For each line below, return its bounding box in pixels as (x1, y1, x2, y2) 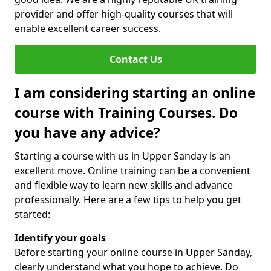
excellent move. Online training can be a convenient (15, 164, 250, 177)
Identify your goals (15, 231, 106, 244)
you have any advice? (15, 123, 160, 142)
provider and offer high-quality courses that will (15, 7, 233, 21)
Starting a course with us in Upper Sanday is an (15, 149, 230, 163)
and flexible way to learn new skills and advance (15, 178, 233, 192)
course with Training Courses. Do (15, 103, 238, 122)
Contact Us (109, 53, 162, 66)
